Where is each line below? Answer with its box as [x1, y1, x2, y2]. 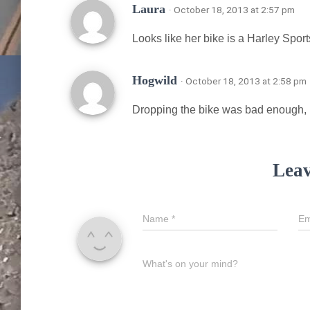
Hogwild [132, 73, 181, 87]
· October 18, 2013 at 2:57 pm [169, 3, 295, 15]
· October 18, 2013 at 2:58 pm [181, 75, 307, 86]
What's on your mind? [143, 257, 238, 269]
